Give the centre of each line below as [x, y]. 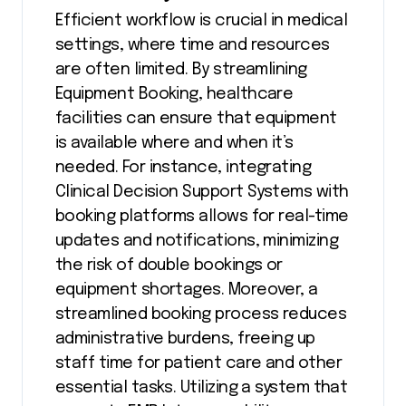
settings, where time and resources [193, 46]
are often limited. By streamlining [181, 70]
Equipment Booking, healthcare [174, 95]
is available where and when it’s [174, 144]
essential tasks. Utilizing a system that [202, 388]
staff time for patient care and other [199, 364]
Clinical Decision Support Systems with [202, 193]
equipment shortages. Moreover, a [187, 290]
